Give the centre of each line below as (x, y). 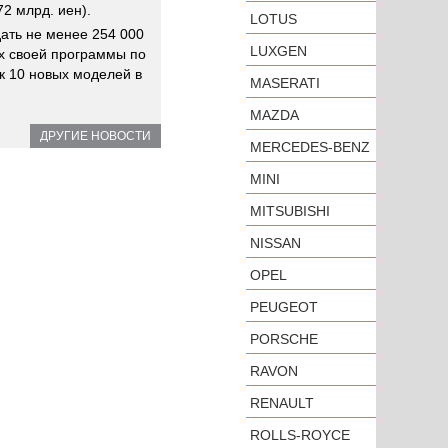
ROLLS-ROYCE (300, 435)
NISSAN (275, 243)
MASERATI (285, 83)
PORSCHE (284, 339)
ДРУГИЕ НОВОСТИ (95, 136)
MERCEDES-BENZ (310, 147)
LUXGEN (278, 51)
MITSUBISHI (290, 211)
